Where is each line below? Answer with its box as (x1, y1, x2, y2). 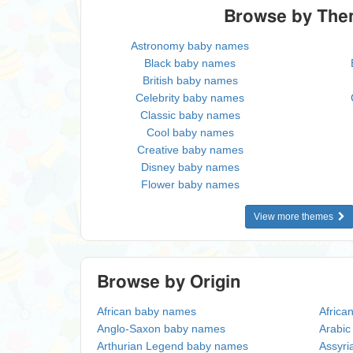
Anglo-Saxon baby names (97, 322, 225, 335)
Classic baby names (139, 109, 240, 121)
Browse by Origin (97, 273, 240, 291)
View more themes (253, 211, 338, 222)
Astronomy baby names (131, 39, 250, 52)
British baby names (142, 74, 238, 87)
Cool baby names (146, 126, 234, 139)
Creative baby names (136, 143, 243, 156)
